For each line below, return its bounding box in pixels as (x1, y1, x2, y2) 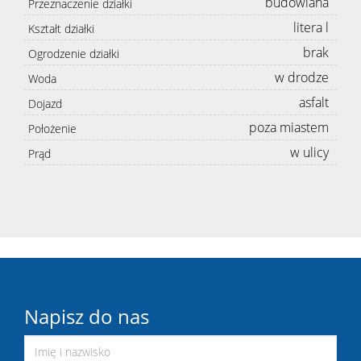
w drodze (275, 68, 329, 86)
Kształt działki (28, 21, 94, 36)
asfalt (299, 93, 329, 111)
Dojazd (28, 96, 62, 111)
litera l (293, 19, 329, 36)
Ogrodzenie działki (28, 46, 119, 61)
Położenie (28, 121, 77, 136)
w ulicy (290, 143, 329, 161)
